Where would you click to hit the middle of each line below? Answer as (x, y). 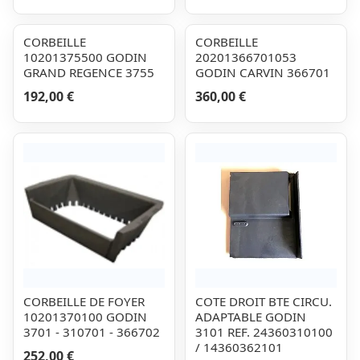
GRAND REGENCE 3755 (89, 72)
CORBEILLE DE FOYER (84, 301)
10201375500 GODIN (85, 57)
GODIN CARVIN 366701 (263, 72)
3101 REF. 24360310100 (264, 332)
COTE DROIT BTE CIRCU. (264, 301)
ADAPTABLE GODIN (251, 317)
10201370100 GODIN (85, 317)
